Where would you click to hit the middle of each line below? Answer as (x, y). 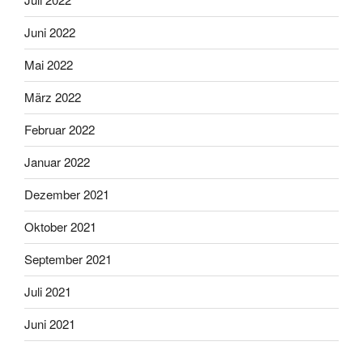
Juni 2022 (50, 32)
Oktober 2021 (60, 227)
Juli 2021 (48, 292)
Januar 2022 (57, 162)
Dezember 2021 (67, 194)
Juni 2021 (50, 324)
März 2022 (53, 97)
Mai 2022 (49, 65)
